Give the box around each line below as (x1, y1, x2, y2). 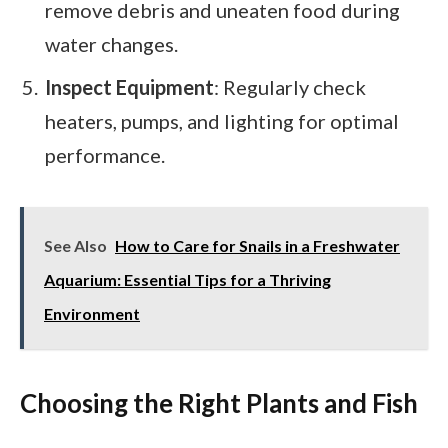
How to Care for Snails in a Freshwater (115, 236, 400, 256)
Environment (44, 304, 140, 324)
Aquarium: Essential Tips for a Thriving (44, 270, 331, 290)
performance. (45, 143, 165, 168)
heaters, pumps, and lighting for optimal (45, 109, 399, 134)
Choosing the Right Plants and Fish (20, 387, 418, 418)
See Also (44, 236, 107, 256)
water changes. (45, 32, 178, 57)
